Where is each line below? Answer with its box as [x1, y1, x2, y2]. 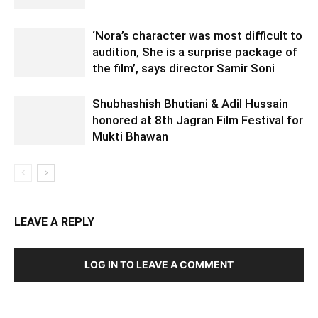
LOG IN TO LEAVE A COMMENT [84, 258, 234, 271]
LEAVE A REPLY [14, 215, 94, 229]
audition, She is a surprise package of [92, 45, 297, 60]
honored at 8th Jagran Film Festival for [92, 113, 303, 128]
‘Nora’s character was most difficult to [92, 28, 302, 43]
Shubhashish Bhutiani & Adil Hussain [92, 97, 288, 111]
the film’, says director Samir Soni [92, 61, 275, 76]
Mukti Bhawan [92, 129, 168, 144]
